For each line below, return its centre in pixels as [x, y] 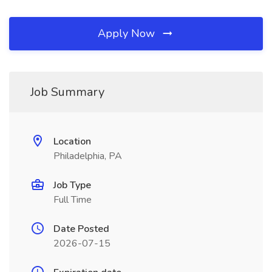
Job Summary [67, 92]
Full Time [73, 200]
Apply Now [128, 33]
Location [72, 141]
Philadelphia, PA [88, 156]
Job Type [72, 185]
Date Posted [81, 229]
